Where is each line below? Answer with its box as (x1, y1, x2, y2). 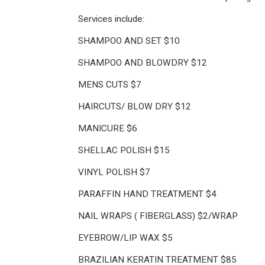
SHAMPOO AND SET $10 (78, 35, 180, 46)
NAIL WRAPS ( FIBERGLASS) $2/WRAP (78, 211, 238, 221)
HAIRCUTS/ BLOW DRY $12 (78, 101, 191, 112)
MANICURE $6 (78, 123, 137, 134)
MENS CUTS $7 (78, 79, 141, 90)
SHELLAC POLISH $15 (78, 145, 170, 156)
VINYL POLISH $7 (78, 167, 150, 177)
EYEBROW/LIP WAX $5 (78, 232, 173, 243)
